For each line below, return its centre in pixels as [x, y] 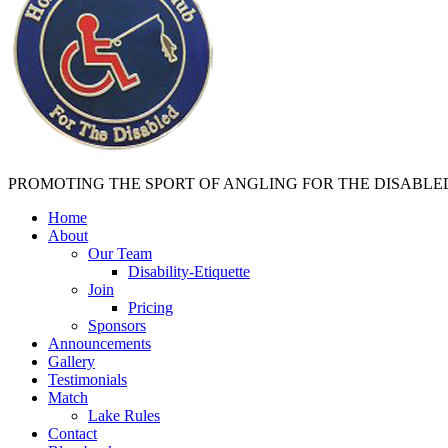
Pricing [150, 307]
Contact [72, 433]
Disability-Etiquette [189, 271]
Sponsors [117, 325]
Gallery [71, 361]
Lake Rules [124, 415]
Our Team [120, 253]
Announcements [99, 343]
